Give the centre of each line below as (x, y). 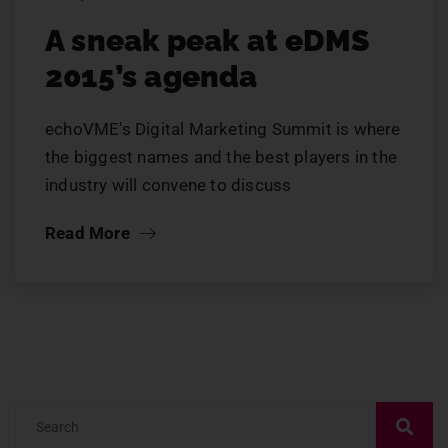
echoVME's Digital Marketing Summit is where (223, 129)
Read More (89, 233)
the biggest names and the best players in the (221, 157)
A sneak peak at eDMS (207, 41)
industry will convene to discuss (168, 185)
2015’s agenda (151, 77)
